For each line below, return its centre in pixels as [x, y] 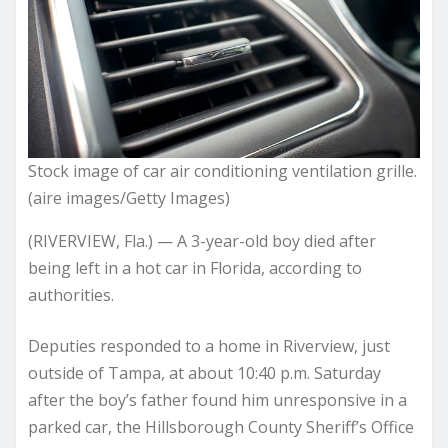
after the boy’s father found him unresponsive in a [217, 399]
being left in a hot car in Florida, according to [195, 267]
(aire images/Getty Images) [129, 197]
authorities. [71, 294]
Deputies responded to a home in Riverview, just [209, 345]
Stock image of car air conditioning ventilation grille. [222, 170]
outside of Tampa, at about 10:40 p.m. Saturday [204, 372]
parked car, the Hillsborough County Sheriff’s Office [221, 426]
